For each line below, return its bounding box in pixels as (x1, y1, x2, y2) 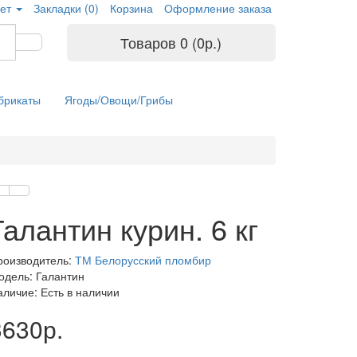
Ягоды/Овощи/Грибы (65, 92, 173, 108)
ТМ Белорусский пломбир (75, 252, 211, 268)
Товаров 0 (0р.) (120, 32, 222, 53)
